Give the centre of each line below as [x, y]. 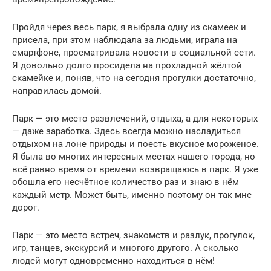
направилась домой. [57, 90]
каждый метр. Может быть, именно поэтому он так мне [132, 194]
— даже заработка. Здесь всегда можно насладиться [126, 131]
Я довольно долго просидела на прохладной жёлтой [127, 65]
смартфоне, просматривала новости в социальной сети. [134, 52]
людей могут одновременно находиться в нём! [113, 260]
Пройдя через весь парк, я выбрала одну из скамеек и [129, 27]
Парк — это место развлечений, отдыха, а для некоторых [135, 118]
